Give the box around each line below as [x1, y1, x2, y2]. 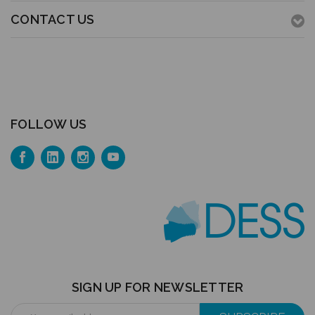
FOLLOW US [11, 116, 87, 131]
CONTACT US [11, 11, 95, 27]
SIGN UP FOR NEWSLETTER [71, 279, 244, 295]
